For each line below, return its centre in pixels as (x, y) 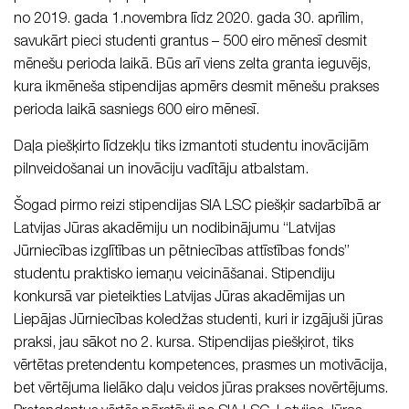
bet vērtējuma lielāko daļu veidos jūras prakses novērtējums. (201, 390)
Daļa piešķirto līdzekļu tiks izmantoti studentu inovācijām (191, 148)
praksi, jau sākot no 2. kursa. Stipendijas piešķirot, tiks (184, 344)
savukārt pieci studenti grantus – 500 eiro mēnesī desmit (190, 43)
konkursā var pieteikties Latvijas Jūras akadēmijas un (179, 299)
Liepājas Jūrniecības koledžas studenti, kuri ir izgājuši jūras (198, 321)
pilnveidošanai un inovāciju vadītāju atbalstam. (161, 171)
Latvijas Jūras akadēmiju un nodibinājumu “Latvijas (174, 230)
